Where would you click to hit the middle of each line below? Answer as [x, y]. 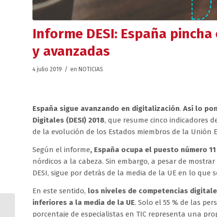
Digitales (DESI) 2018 [69, 120]
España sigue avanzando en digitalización [106, 109]
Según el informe [61, 150]
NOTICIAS [91, 69]
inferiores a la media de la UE [84, 202]
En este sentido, [60, 191]
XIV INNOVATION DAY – [48, 209]
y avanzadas [71, 51]
